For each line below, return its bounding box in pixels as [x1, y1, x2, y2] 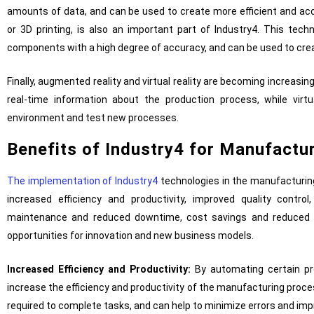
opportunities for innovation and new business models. [7, 230, 254, 242]
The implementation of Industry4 [7, 175, 158, 187]
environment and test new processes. [7, 112, 179, 124]
